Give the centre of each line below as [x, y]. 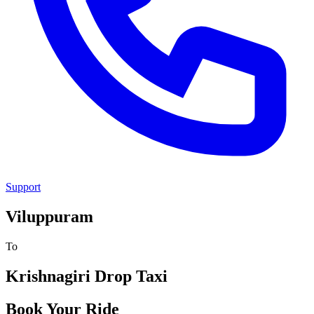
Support [23, 187]
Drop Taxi [129, 276]
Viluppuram [49, 216]
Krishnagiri [48, 276]
